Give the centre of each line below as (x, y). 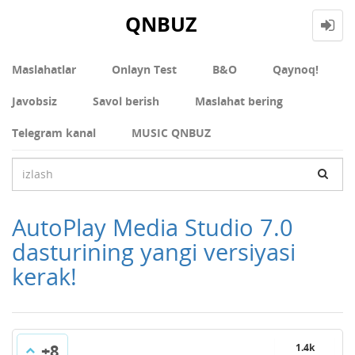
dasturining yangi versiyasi (154, 251)
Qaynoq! (296, 69)
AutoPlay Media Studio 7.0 (153, 227)
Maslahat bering (239, 101)
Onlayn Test (144, 69)
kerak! (44, 276)
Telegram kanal (54, 132)
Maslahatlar (44, 69)
